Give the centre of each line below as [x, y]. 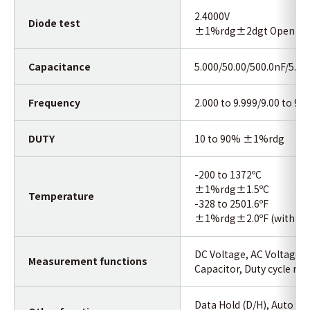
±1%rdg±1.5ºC [232, 189]
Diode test [54, 22]
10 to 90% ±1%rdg [239, 138]
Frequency [54, 102]
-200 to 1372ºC [228, 174]
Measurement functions [88, 261]
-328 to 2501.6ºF [231, 203]
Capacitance [60, 66]
